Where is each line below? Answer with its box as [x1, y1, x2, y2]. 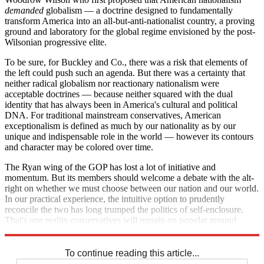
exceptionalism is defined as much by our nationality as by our [5, 120, 236, 131]
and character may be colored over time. [5, 141, 153, 152]
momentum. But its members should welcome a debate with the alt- [5, 172, 254, 183]
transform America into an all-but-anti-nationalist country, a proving [5, 15, 255, 26]
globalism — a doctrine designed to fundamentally [44, 5, 233, 15]
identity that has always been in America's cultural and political [5, 99, 237, 110]
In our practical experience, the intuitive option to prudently [5, 193, 225, 204]
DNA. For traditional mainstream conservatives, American [5, 110, 221, 120]
